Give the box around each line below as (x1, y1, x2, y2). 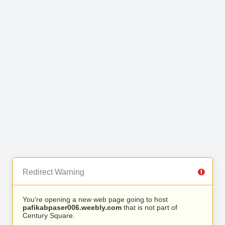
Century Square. (23, 211, 75, 219)
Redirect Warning (23, 168, 84, 176)
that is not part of (122, 203, 177, 211)
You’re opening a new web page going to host (23, 195, 168, 203)
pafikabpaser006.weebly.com (23, 203, 122, 211)
